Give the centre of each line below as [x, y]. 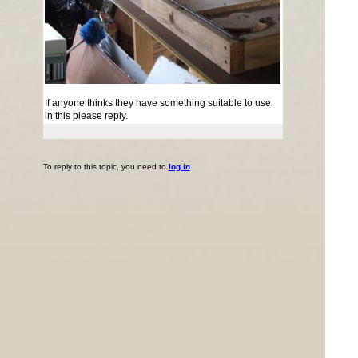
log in [179, 167]
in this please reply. [86, 115]
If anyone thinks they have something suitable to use [157, 103]
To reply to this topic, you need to [105, 167]
